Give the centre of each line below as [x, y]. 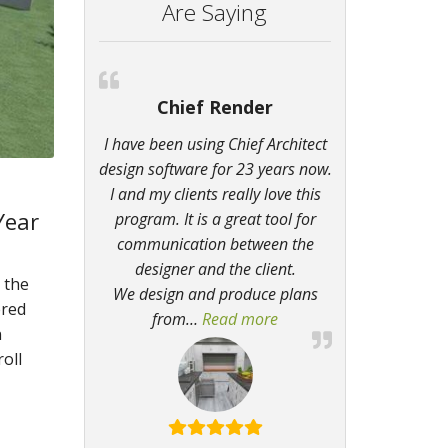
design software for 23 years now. [215, 169]
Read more [240, 319]
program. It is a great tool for [215, 219]
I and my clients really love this [215, 194]
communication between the [215, 244]
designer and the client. [215, 269]
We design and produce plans [215, 294]
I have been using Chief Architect [215, 144]
